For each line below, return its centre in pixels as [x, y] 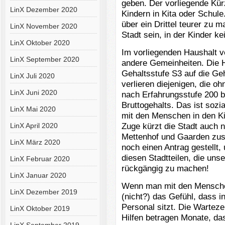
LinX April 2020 [34, 126]
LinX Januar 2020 [38, 175]
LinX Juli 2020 [32, 76]
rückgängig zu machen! [165, 168]
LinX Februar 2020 [40, 159]
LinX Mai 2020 [33, 109]
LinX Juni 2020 [33, 92]
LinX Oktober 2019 [40, 208]
